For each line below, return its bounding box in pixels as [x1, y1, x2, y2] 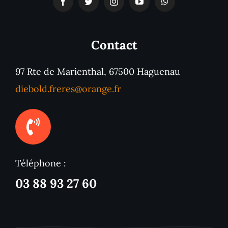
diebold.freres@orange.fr [15, 82, 121, 95]
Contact [91, 37, 137, 53]
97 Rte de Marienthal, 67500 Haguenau [15, 65, 180, 77]
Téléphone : [15, 157, 66, 169]
